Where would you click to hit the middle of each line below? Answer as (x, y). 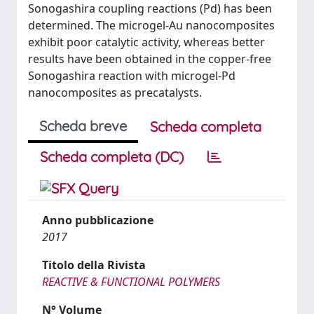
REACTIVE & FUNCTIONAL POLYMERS (131, 282)
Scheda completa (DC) (112, 157)
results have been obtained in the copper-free (150, 59)
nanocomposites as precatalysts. (115, 93)
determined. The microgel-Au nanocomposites (151, 25)
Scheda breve (83, 126)
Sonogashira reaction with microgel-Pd (132, 76)
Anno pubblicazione (98, 220)
